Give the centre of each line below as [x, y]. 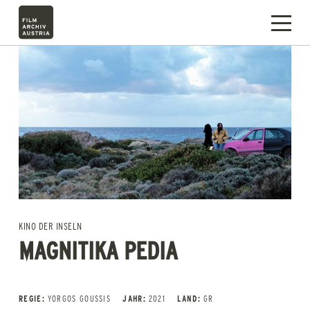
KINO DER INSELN [51, 226]
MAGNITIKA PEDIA [98, 249]
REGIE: [32, 299]
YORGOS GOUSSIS [79, 299]
